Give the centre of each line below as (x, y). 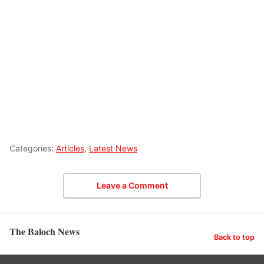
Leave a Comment (132, 185)
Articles (70, 148)
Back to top (234, 237)
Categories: (33, 148)
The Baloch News (44, 231)
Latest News (113, 148)
